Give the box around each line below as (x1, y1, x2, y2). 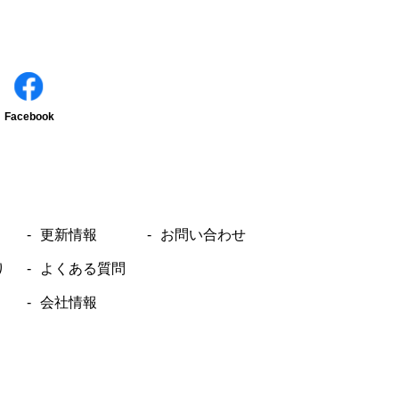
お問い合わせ (160, 227, 246, 242)
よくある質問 (40, 261, 126, 276)
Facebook (4, 110, 54, 123)
